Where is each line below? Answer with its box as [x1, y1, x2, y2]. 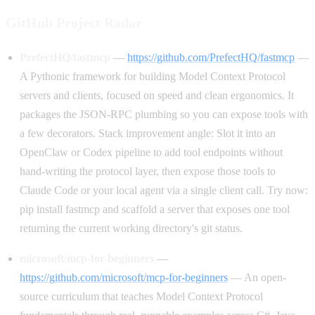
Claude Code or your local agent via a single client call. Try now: [20, 184, 308, 196]
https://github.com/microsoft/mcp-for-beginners [20, 271, 228, 283]
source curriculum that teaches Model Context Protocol [20, 290, 263, 302]
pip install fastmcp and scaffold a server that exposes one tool [20, 202, 290, 215]
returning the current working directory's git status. [20, 221, 243, 234]
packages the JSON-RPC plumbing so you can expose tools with [20, 108, 308, 120]
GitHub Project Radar [6, 15, 142, 31]
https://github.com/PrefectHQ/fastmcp [127, 51, 295, 63]
